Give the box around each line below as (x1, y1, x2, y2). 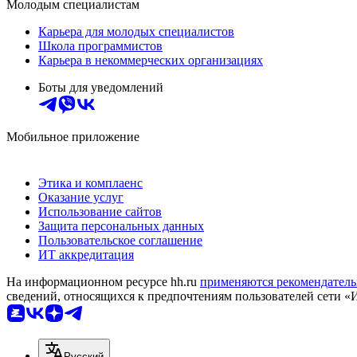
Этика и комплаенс (38, 176, 143, 190)
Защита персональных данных (38, 219, 204, 233)
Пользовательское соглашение (38, 233, 202, 248)
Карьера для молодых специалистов (38, 25, 234, 39)
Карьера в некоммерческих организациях (38, 53, 263, 68)
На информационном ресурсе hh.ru (6, 275, 200, 289)
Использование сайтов (38, 205, 162, 219)
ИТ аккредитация (38, 248, 134, 262)
